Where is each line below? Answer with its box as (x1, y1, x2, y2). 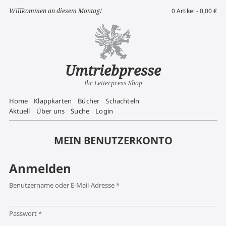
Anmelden (9, 160, 71, 177)
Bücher (78, 96, 100, 105)
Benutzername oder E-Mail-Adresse (9, 181, 116, 190)
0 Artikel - (172, 7, 200, 15)
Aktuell (9, 106, 30, 116)
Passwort (9, 209, 38, 218)
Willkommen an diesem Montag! (9, 7, 102, 15)
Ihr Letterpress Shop (84, 79, 142, 87)
